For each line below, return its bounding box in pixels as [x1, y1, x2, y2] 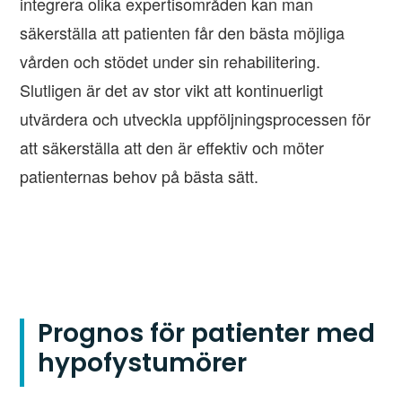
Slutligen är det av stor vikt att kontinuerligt [20, 78, 324, 102]
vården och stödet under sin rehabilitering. [20, 49, 321, 74]
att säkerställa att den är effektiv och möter [20, 135, 325, 160]
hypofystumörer [38, 345, 248, 381]
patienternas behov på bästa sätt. [20, 164, 259, 188]
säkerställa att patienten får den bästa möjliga [20, 21, 345, 45]
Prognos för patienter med [38, 316, 376, 352]
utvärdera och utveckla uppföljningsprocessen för [20, 107, 371, 131]
